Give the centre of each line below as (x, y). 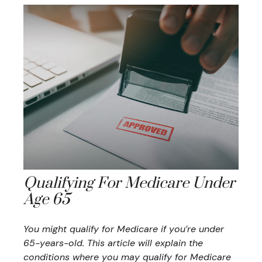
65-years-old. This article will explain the (113, 243)
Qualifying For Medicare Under (129, 184)
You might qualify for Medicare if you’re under (124, 229)
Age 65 (47, 200)
